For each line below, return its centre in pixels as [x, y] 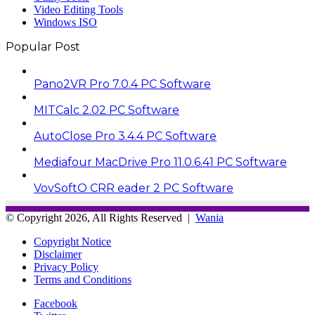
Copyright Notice [72, 241]
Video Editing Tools [78, 9]
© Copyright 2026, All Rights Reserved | [101, 217]
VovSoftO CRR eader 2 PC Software [134, 188]
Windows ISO [65, 22]
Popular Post [43, 46]
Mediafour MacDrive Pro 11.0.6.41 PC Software [160, 162]
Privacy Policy [66, 266]
